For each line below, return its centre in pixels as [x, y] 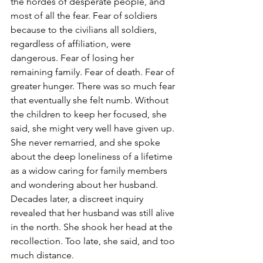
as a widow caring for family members [90, 171]
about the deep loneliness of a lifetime [93, 157]
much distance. [42, 255]
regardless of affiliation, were [72, 44]
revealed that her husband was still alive [94, 213]
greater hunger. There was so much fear [94, 86]
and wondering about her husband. [85, 185]
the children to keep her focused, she [90, 114]
